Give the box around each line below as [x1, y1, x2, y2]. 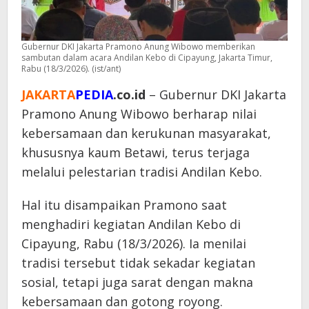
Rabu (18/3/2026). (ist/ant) [21, 62, 121, 74]
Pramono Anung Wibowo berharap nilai [21, 105, 257, 122]
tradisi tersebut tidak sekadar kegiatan [21, 254, 255, 271]
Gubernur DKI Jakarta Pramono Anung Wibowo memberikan [21, 40, 255, 52]
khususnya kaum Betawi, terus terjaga [21, 143, 250, 161]
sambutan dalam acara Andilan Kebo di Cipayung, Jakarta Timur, [21, 51, 272, 63]
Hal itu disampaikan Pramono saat [21, 196, 227, 213]
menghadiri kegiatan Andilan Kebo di [21, 215, 241, 232]
